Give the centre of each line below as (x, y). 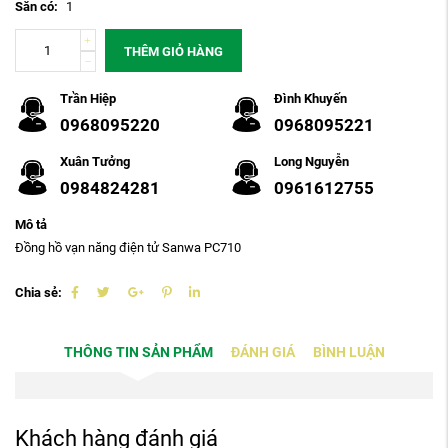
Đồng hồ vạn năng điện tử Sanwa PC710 (128, 247)
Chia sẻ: (38, 292)
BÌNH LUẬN (348, 353)
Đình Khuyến (310, 99)
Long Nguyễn (311, 162)
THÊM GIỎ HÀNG (174, 52)
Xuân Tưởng (95, 162)
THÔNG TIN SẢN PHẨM (138, 353)
